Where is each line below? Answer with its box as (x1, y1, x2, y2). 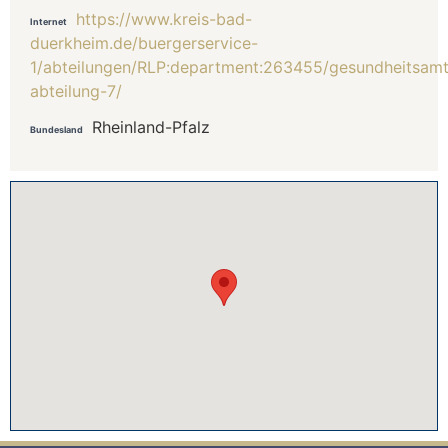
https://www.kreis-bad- (76, 8, 252, 29)
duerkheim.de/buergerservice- (30, 32, 258, 53)
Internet (30, 15, 67, 27)
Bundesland (30, 123, 83, 135)
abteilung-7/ (30, 80, 122, 101)
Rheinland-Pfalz (92, 116, 210, 137)
